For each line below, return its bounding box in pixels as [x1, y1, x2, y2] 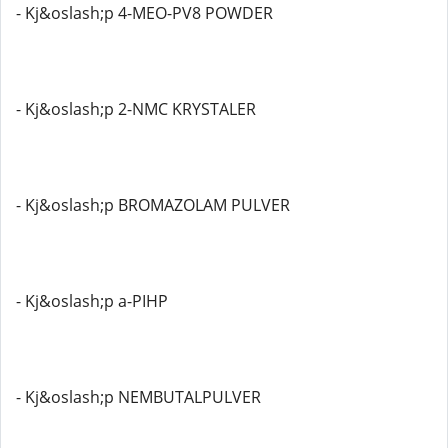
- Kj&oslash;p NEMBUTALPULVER [16, 386, 261, 408]
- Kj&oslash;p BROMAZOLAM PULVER [16, 194, 290, 216]
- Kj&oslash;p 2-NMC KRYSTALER [16, 98, 256, 120]
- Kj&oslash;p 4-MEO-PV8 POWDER [16, 2, 273, 24]
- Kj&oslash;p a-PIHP [16, 290, 168, 312]
